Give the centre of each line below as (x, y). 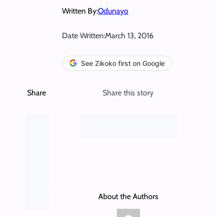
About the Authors (128, 196)
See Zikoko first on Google (123, 63)
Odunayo (113, 11)
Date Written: (84, 35)
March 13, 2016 (129, 35)
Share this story (128, 93)
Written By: (80, 11)
